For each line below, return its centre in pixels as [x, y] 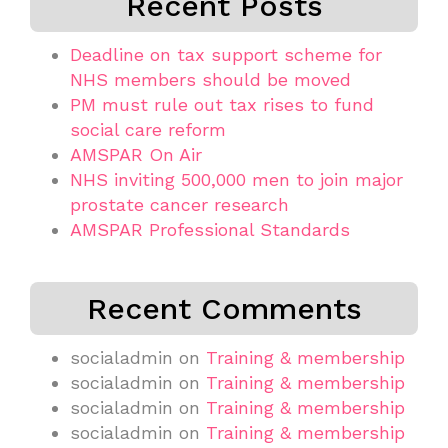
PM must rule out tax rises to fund [222, 104]
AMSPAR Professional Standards [210, 229]
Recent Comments [224, 308]
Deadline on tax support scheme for [226, 54]
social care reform [148, 129]
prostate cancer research [179, 204]
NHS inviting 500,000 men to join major [236, 179]
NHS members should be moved [210, 79]
